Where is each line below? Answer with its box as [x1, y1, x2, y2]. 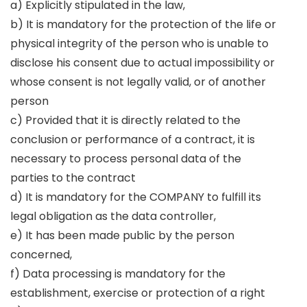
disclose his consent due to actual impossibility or [10, 55, 275, 71]
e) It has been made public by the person [10, 228, 234, 243]
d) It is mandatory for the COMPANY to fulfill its [10, 189, 261, 205]
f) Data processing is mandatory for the [10, 266, 225, 282]
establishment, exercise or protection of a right [10, 285, 268, 301]
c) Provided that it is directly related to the [10, 112, 241, 128]
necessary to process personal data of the [10, 151, 241, 167]
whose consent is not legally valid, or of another [10, 74, 266, 90]
